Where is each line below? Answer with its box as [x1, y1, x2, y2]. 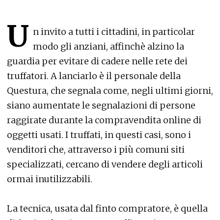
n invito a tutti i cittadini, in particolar [33, 26, 195, 37]
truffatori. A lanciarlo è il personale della [7, 70, 181, 82]
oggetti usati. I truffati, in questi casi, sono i [7, 129, 191, 140]
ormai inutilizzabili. [7, 173, 92, 185]
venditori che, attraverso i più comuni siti [7, 144, 185, 155]
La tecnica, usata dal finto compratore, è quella [7, 203, 208, 214]
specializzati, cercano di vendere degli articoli [7, 159, 203, 170]
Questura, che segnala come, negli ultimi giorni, [7, 85, 213, 96]
